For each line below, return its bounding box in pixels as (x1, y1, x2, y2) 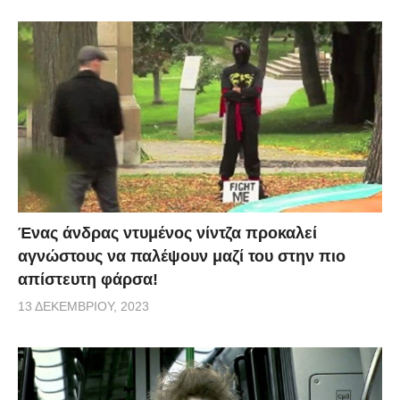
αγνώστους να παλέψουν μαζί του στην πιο (18, 247, 346, 266)
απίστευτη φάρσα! (18, 271, 158, 289)
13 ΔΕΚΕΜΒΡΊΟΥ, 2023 (18, 299, 149, 314)
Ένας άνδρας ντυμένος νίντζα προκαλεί (18, 224, 317, 243)
